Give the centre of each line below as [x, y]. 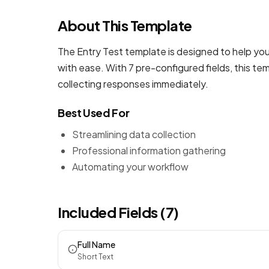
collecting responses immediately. [133, 84]
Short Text [95, 257]
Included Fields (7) [118, 212]
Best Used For [94, 113]
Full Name [96, 244]
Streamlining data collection [134, 134]
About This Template [125, 25]
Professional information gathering [149, 150]
